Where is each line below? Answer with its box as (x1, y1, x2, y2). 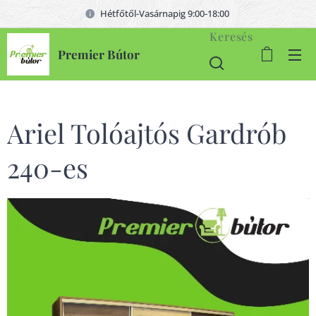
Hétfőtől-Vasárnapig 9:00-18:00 (100, 6, 231, 20)
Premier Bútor (58, 46, 140, 62)
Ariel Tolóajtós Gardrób (7, 115, 286, 151)
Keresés (209, 28, 253, 44)
